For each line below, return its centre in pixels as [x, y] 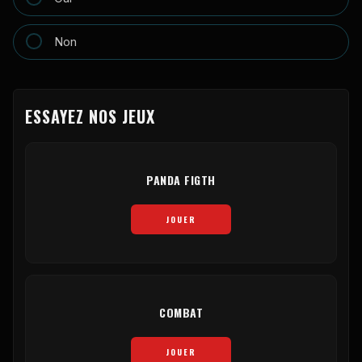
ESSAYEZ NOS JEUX [90, 116]
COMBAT [181, 312]
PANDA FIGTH [181, 179]
